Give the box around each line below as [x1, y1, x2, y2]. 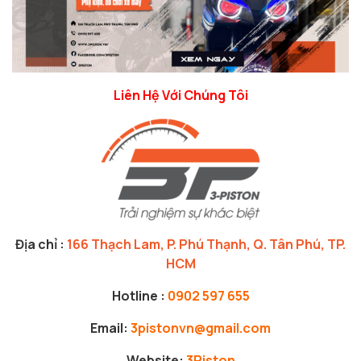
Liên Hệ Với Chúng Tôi [113, 85, 248, 104]
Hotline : [111, 286, 168, 305]
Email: [90, 318, 131, 337]
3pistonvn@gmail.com [131, 318, 271, 337]
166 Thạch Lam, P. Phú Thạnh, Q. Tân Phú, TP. [67, 234, 346, 253]
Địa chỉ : [15, 234, 67, 253]
